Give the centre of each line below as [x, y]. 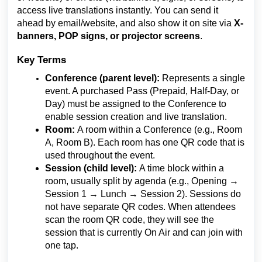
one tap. [62, 245]
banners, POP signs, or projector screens [108, 36]
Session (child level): [92, 168]
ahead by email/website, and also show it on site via [125, 23]
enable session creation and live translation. [136, 116]
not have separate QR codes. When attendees [140, 206]
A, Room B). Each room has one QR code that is [145, 142]
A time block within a [182, 168]
